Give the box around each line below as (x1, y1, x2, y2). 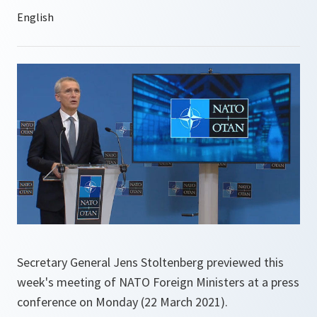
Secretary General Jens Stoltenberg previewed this (17, 254, 284, 271)
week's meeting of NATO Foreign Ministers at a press (17, 274, 299, 291)
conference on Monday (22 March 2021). (17, 294, 228, 311)
